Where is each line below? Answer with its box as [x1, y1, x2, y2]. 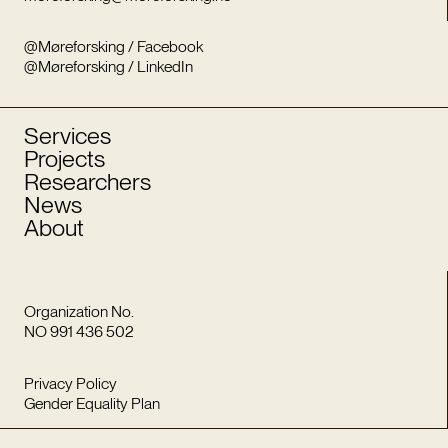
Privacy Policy [23, 373, 117, 393]
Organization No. [23, 302, 134, 322]
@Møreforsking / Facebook [23, 37, 203, 57]
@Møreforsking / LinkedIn [23, 57, 193, 77]
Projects [23, 144, 105, 174]
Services [23, 121, 111, 151]
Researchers [23, 167, 151, 197]
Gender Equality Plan [23, 393, 160, 413]
